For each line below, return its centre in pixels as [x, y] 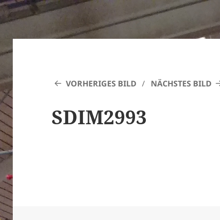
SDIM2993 [99, 117]
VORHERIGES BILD [101, 84]
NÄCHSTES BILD [181, 84]
